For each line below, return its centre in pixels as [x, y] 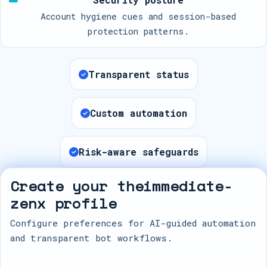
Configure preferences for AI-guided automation [133, 223]
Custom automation [138, 113]
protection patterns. [138, 31]
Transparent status [138, 74]
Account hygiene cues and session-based [138, 16]
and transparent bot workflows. [91, 238]
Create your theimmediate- [121, 186]
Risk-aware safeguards [138, 152]
